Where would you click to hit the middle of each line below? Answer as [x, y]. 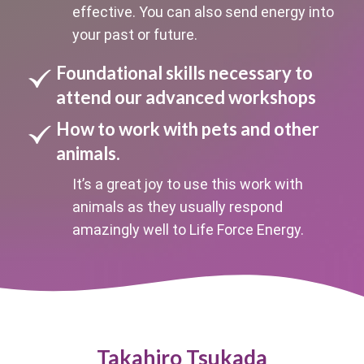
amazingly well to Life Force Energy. [188, 229]
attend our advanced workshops [186, 97]
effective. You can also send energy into [203, 11]
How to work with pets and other [187, 128]
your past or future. [134, 34]
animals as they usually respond [177, 206]
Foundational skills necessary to [184, 72]
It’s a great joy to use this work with [187, 184]
